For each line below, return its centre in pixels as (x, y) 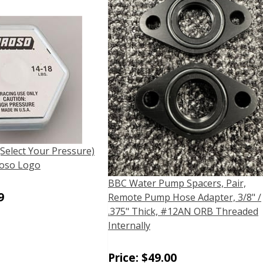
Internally (129, 226)
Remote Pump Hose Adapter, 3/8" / (185, 198)
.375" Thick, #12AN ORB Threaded (183, 212)
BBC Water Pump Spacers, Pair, (177, 183)
